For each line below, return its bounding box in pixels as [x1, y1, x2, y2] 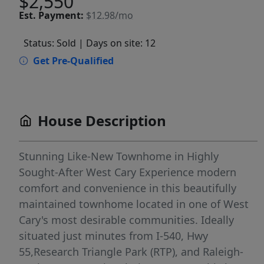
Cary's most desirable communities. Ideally [19, 213, 234, 227]
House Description [38, 111, 166, 130]
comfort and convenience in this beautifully [19, 181, 236, 195]
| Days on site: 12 [78, 37, 156, 49]
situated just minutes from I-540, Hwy [19, 229, 208, 243]
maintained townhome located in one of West [19, 197, 249, 211]
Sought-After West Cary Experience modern [19, 165, 236, 179]
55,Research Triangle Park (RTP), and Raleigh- [19, 245, 243, 259]
